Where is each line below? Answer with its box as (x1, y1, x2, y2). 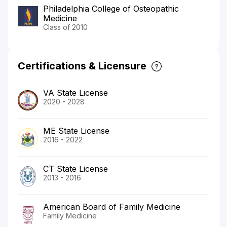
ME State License (43, 126, 109, 136)
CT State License (43, 164, 108, 174)
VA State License (43, 88, 108, 98)
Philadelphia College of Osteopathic (43, 4, 179, 14)
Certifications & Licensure (18, 60, 146, 72)
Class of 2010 (43, 23, 88, 32)
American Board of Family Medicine (43, 202, 180, 212)
